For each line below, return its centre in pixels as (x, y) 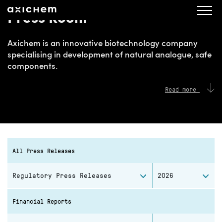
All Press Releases (44, 150)
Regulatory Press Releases (62, 175)
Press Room (47, 19)
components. (33, 67)
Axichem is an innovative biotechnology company (103, 44)
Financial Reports (42, 201)
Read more (182, 89)
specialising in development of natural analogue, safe (110, 55)
